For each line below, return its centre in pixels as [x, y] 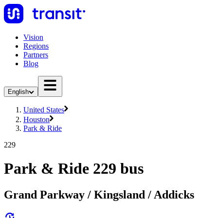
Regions [36, 46]
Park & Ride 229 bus [74, 169]
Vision [33, 37]
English [18, 92]
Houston [36, 119]
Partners [36, 55]
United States [44, 110]
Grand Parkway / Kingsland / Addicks [99, 194]
